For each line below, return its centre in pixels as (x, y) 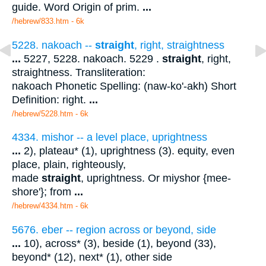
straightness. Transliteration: (79, 72)
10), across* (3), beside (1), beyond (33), (118, 244)
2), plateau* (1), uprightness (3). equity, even (128, 151)
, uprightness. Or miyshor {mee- (156, 178)
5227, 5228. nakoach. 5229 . (91, 58)
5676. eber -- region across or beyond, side (114, 230)
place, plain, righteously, (69, 165)
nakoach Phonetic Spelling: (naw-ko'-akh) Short (124, 86)
